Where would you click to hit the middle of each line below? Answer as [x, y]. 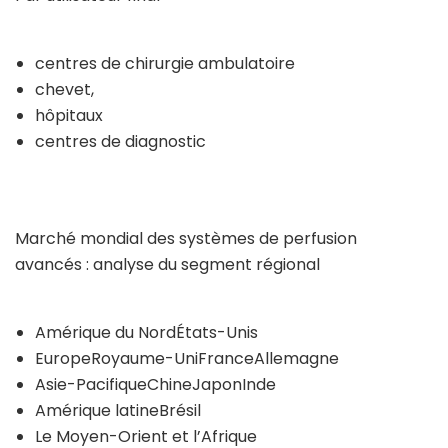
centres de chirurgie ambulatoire [165, 63]
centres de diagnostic [120, 141]
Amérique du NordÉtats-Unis [146, 332]
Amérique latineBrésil [118, 410]
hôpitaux [69, 115]
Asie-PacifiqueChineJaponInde [155, 384]
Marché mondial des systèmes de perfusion [186, 238]
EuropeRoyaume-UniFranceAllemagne [187, 358]
